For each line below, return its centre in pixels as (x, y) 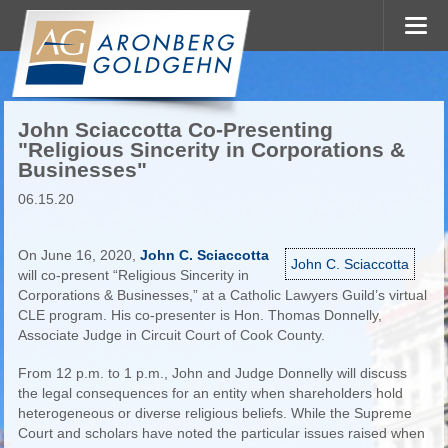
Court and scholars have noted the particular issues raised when (221, 433)
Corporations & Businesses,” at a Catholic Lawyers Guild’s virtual (222, 295)
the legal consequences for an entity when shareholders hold (210, 393)
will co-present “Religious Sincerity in (133, 275)
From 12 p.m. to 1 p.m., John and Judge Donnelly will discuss (212, 373)
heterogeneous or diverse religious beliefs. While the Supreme (214, 413)
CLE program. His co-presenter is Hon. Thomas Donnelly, (199, 315)
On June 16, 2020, (78, 255)
